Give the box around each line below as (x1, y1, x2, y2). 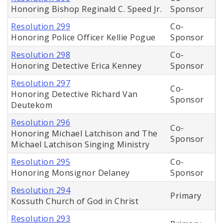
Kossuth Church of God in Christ (11, 196, 139, 207)
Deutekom (11, 100, 53, 111)
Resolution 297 (11, 78, 71, 89)
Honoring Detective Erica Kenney (11, 60, 142, 72)
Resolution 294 (11, 185, 71, 196)
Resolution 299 (11, 21, 71, 32)
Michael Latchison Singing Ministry (11, 139, 150, 150)
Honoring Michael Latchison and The (11, 128, 158, 139)
